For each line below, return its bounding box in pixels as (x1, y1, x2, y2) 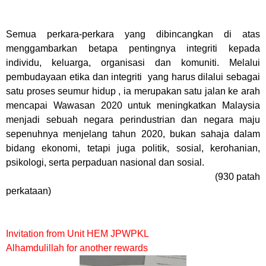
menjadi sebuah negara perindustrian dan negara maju (6, 115, 260, 125)
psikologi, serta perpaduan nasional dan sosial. (6, 157, 204, 167)
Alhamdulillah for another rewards (6, 243, 148, 253)
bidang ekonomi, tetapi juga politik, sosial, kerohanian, (6, 143, 260, 153)
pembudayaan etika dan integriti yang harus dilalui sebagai (6, 72, 260, 82)
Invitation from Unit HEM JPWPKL (6, 229, 149, 239)
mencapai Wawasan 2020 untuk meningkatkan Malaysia (6, 100, 260, 110)
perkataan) (6, 186, 51, 196)
